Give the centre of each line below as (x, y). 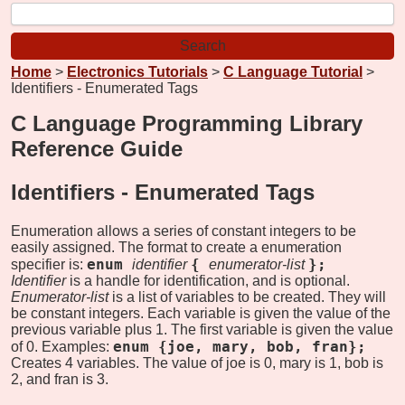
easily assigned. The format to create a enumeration (176, 247)
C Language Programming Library (187, 123)
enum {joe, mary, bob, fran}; (240, 346)
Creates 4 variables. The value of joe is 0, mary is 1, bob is (197, 363)
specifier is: (47, 264)
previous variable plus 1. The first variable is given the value (202, 329)
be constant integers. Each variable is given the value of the (201, 313)
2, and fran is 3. (60, 379)
